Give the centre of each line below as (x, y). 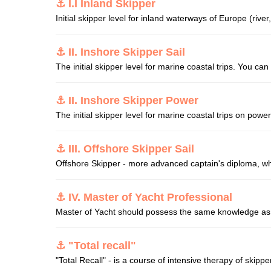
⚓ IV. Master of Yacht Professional (144, 197)
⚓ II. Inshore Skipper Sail (120, 52)
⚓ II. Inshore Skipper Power (127, 100)
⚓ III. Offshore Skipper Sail (125, 149)
